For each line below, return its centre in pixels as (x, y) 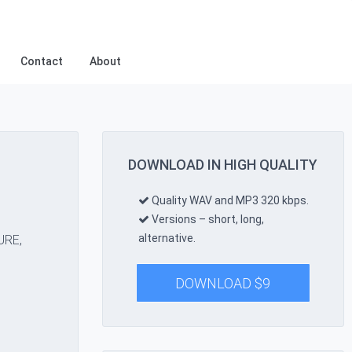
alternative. (167, 238)
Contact (41, 61)
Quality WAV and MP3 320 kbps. (229, 200)
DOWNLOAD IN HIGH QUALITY (223, 165)
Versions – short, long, (206, 219)
